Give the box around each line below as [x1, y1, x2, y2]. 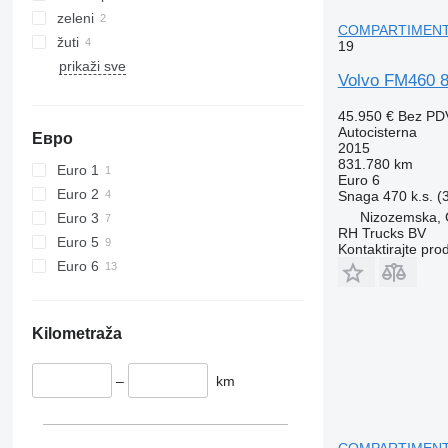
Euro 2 [56, 185, 99, 202]
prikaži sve [58, 57, 126, 74]
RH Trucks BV [337, 224, 426, 241]
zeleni [56, 9, 94, 26]
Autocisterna [337, 123, 417, 140]
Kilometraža [31, 324, 122, 342]
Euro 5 [56, 233, 99, 250]
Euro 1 [56, 161, 99, 178]
